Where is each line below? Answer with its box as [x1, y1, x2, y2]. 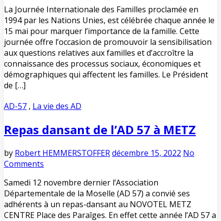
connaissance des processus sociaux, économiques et [4, 58, 201, 69]
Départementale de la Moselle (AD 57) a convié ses [4, 187, 190, 199]
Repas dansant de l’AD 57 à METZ [4, 121, 196, 138]
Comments [4, 158, 44, 169]
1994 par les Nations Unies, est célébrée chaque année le [4, 14, 215, 26]
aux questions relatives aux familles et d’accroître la [4, 47, 193, 58]
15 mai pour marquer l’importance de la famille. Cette [4, 25, 199, 37]
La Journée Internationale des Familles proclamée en [4, 3, 198, 15]
